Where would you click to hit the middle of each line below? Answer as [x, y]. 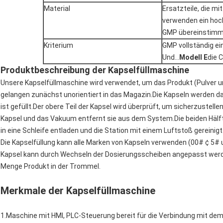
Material [57, 9]
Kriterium [58, 46]
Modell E [193, 57]
